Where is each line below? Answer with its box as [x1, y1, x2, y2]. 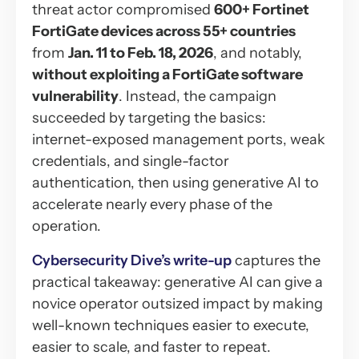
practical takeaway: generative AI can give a [32, 272, 323, 291]
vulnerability [32, 87, 119, 105]
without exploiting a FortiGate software [32, 65, 303, 83]
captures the [232, 251, 321, 269]
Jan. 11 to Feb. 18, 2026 [68, 43, 213, 62]
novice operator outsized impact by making [32, 294, 323, 313]
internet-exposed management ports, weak [32, 130, 325, 148]
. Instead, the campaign [119, 87, 276, 105]
